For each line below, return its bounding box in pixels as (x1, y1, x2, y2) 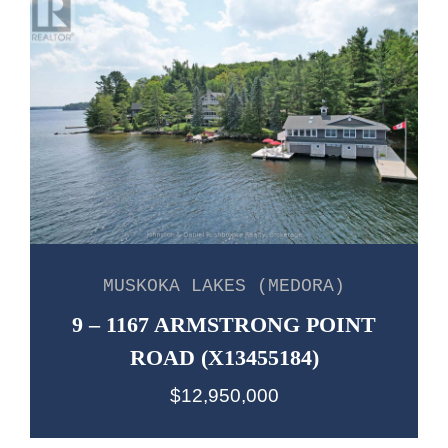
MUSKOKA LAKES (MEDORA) (103, 275, 345, 296)
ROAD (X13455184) (129, 344, 319, 370)
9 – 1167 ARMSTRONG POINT (72, 311, 376, 337)
